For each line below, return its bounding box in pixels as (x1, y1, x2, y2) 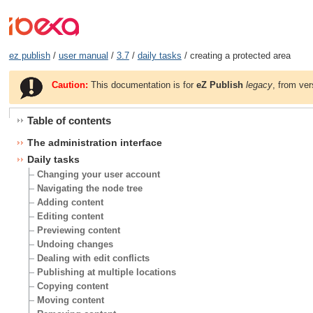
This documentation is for (88, 79, 197, 90)
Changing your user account (37, 168, 161, 180)
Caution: (52, 79, 89, 90)
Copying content (37, 280, 109, 291)
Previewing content (37, 224, 121, 235)
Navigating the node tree (37, 182, 143, 194)
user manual (58, 50, 108, 61)
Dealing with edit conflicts (37, 252, 150, 263)
